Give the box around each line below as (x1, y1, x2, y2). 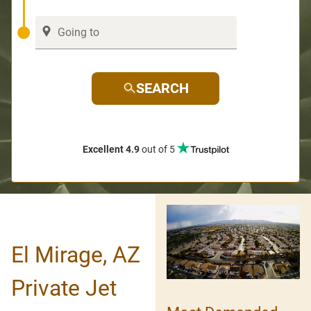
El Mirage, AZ (11, 241, 140, 268)
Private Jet (11, 274, 117, 301)
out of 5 (139, 143, 177, 155)
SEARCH (136, 79, 189, 96)
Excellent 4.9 (82, 143, 140, 155)
